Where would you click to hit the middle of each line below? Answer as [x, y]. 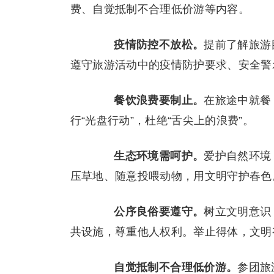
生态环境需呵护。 [159, 156]
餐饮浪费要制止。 [159, 100]
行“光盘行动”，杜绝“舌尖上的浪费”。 [162, 120]
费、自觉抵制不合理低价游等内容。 [160, 9]
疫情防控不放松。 [159, 45]
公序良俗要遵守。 [159, 212]
